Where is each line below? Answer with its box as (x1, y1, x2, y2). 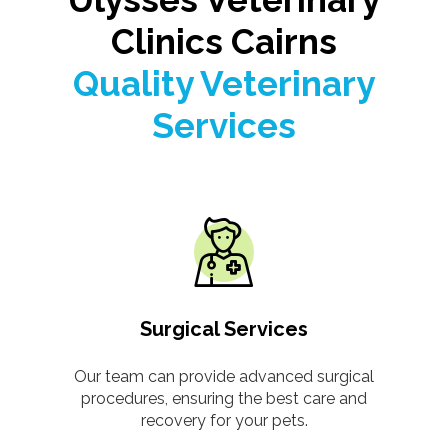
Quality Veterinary (73, 62, 375, 104)
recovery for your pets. (140, 410, 308, 430)
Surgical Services (140, 316, 308, 341)
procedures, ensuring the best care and (81, 388, 367, 408)
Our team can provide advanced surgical (74, 366, 374, 386)
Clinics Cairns (111, 20, 337, 62)
